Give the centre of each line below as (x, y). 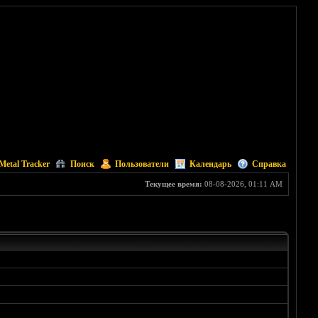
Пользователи (142, 164)
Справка (269, 164)
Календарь (210, 164)
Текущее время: (173, 184)
